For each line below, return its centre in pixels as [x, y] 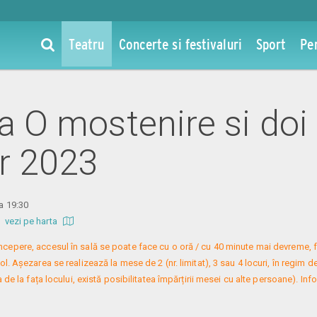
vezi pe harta [32, 221]
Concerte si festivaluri [180, 44]
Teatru [86, 44]
